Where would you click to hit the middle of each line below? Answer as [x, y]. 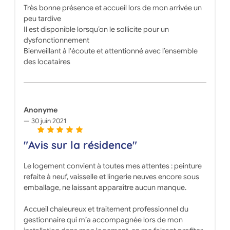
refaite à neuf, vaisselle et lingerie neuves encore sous [111, 177]
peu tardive [42, 19]
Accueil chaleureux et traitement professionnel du [106, 209]
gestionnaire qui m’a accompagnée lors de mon [103, 220]
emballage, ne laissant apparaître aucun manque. [105, 188]
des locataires [47, 62]
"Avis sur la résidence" [80, 145]
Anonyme [40, 110]
